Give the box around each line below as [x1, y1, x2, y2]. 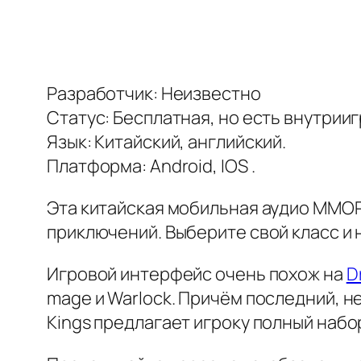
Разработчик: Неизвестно [47, 81, 261, 106]
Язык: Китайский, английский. [47, 130, 287, 155]
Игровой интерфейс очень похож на [47, 262, 346, 287]
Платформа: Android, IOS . [47, 154, 255, 179]
